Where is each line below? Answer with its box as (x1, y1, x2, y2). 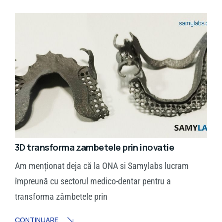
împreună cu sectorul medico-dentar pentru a (15, 176, 171, 187)
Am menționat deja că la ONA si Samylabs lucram (15, 161, 189, 171)
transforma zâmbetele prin (15, 191, 108, 202)
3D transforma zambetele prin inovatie (15, 141, 174, 154)
